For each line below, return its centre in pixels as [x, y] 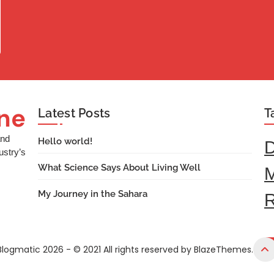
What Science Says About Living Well [119, 168]
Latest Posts [74, 113]
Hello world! [65, 141]
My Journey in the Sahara [93, 194]
